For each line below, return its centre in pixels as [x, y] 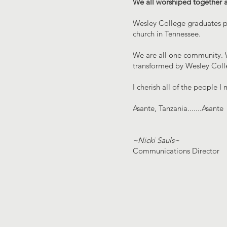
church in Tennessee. [167, 34]
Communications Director [176, 151]
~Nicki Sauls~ [156, 140]
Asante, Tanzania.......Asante [178, 108]
